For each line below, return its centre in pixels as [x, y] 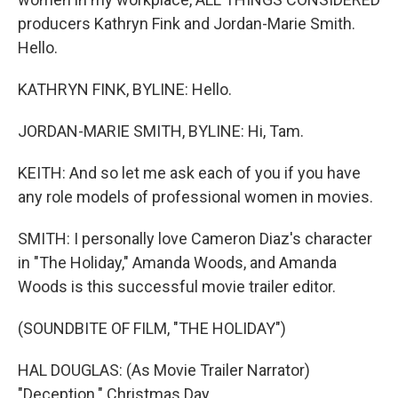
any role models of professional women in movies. [195, 197]
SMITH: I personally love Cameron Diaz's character [195, 239]
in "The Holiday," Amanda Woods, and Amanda [177, 263]
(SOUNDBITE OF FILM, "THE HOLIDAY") [152, 328]
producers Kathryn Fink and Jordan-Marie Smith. [187, 24]
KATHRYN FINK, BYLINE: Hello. [125, 89]
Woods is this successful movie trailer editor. [177, 287]
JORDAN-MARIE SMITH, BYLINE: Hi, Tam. [161, 131]
